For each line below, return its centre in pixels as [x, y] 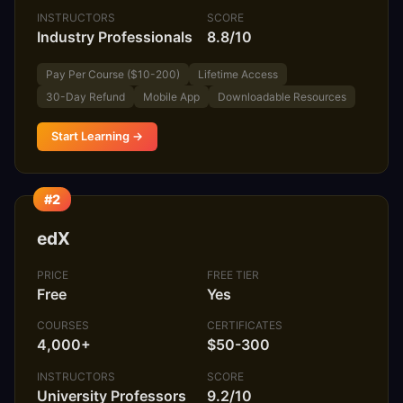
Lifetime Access [238, 74]
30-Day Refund [85, 96]
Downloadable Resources [282, 96]
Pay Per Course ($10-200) [113, 74]
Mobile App [171, 96]
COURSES [63, 326]
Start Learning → [97, 136]
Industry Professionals [115, 36]
